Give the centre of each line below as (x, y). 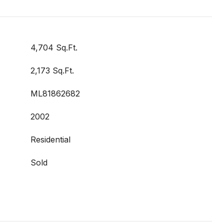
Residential (50, 139)
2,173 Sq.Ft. (52, 70)
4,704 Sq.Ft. (54, 47)
